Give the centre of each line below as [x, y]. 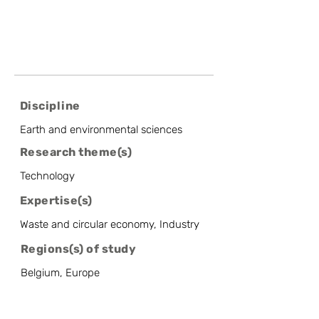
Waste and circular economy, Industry [110, 224]
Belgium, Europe [60, 273]
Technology [47, 176]
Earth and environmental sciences [101, 130]
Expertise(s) [56, 200]
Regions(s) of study [79, 249]
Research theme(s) [76, 152]
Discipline [50, 106]
